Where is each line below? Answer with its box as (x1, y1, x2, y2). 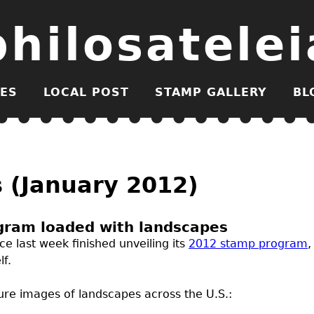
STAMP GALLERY (155, 86, 267, 99)
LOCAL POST (43, 86, 129, 99)
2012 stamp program (189, 237, 308, 250)
